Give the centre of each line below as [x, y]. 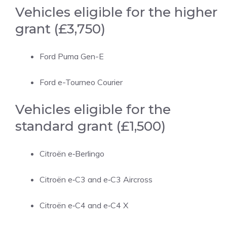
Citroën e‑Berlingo [72, 154]
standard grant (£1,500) [90, 126]
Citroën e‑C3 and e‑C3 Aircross [96, 179]
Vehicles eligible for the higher [116, 12]
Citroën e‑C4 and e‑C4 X [84, 205]
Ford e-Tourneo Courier [81, 82]
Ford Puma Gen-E [72, 56]
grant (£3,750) [60, 29]
